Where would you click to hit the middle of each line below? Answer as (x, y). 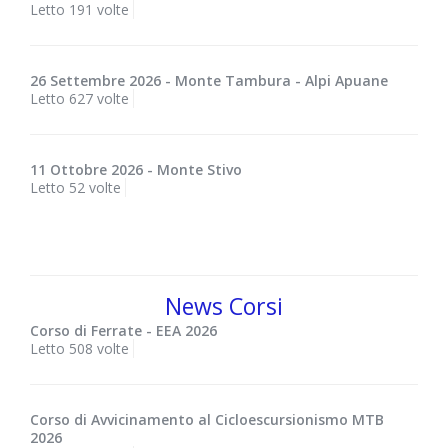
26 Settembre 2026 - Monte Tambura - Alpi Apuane (209, 81)
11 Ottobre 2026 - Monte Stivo (136, 170)
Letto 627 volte (79, 99)
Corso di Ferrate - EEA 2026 (123, 331)
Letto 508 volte (79, 349)
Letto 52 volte (75, 188)
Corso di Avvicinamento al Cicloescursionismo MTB (207, 420)
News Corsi (224, 306)
